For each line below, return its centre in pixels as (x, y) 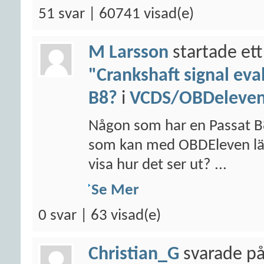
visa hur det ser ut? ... (158, 165)
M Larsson (128, 53)
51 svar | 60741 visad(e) (116, 14)
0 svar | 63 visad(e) (100, 216)
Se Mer (115, 191)
